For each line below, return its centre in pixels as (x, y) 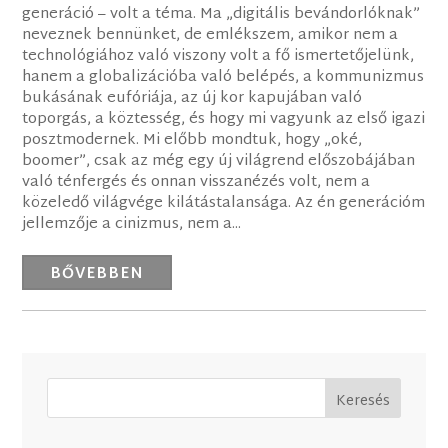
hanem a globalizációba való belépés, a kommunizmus (223, 78)
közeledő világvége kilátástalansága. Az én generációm (224, 204)
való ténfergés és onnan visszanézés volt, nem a (196, 183)
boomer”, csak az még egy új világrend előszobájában (219, 162)
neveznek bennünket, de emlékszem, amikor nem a (210, 36)
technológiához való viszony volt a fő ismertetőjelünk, (218, 57)
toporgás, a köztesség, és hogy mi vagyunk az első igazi (224, 120)
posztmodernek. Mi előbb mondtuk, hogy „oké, (192, 141)
